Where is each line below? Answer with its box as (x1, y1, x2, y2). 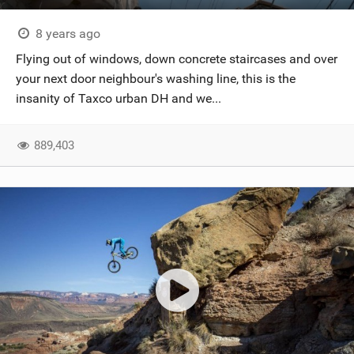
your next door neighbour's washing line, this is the (16, 71, 296, 86)
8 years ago (32, 26, 100, 41)
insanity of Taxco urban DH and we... (16, 91, 221, 106)
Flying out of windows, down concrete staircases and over (16, 51, 337, 66)
